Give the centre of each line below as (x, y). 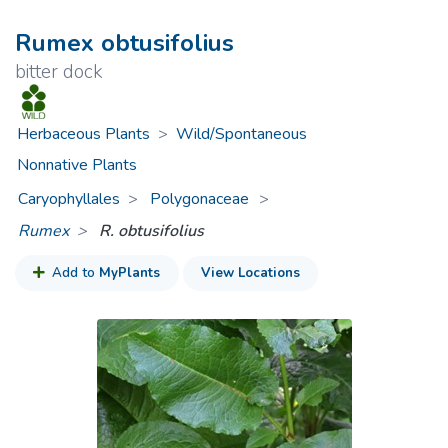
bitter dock (59, 72)
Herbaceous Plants (83, 133)
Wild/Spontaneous (241, 133)
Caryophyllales (69, 198)
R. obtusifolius (152, 230)
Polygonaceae (202, 198)
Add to (74, 273)
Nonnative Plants (76, 165)
